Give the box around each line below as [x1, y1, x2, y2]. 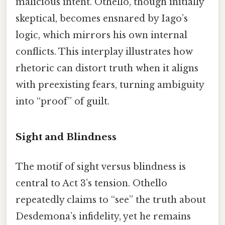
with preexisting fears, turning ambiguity [16, 79, 204, 91]
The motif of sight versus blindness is [16, 161, 186, 173]
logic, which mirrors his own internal [16, 30, 187, 41]
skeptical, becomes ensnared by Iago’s [16, 13, 188, 25]
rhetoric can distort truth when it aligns [16, 63, 198, 74]
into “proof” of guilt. [16, 96, 109, 107]
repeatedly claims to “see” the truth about [16, 194, 206, 206]
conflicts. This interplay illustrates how [16, 46, 193, 58]
